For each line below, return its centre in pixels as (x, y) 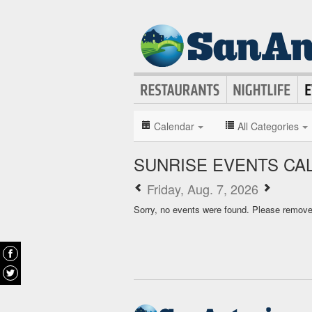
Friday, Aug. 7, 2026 (203, 189)
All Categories (268, 126)
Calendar (174, 126)
